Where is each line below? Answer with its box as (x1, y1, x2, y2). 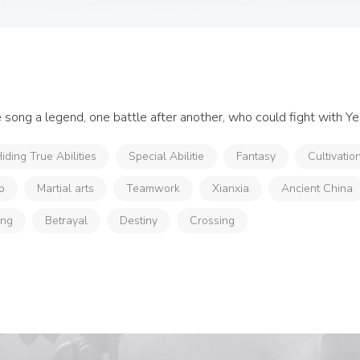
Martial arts (37, 181, 94, 196)
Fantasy (236, 149, 276, 164)
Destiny (120, 213, 157, 228)
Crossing (190, 213, 235, 228)
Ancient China (281, 181, 353, 196)
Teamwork (126, 181, 180, 196)
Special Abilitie (129, 149, 204, 164)
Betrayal (45, 213, 88, 228)
